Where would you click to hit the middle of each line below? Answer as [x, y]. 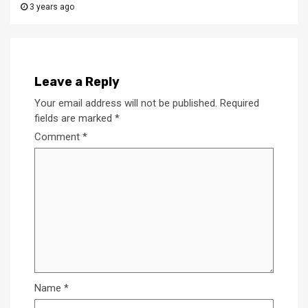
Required [240, 103]
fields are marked [75, 119]
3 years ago [51, 7]
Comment [58, 137]
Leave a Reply [77, 82]
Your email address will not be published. [126, 103]
